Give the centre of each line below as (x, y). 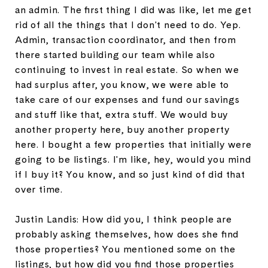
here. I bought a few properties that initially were (133, 144)
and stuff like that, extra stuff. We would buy (122, 114)
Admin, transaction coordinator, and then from (126, 39)
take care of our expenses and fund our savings (127, 99)
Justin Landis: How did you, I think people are (124, 219)
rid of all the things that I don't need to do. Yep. (128, 25)
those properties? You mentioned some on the (125, 249)
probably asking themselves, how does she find (127, 234)
